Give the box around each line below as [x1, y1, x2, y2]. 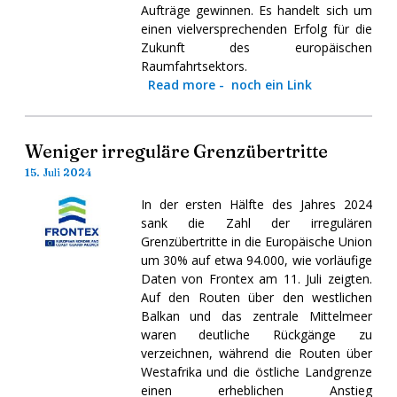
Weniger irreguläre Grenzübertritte [25, 139, 328, 162]
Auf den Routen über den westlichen [140, 288, 372, 306]
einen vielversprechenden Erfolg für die [140, 19, 372, 37]
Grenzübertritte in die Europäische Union [140, 232, 372, 250]
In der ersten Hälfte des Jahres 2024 [140, 195, 372, 213]
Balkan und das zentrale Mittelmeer [140, 307, 372, 324]
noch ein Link [230, 75, 312, 93]
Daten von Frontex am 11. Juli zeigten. [140, 269, 372, 287]
